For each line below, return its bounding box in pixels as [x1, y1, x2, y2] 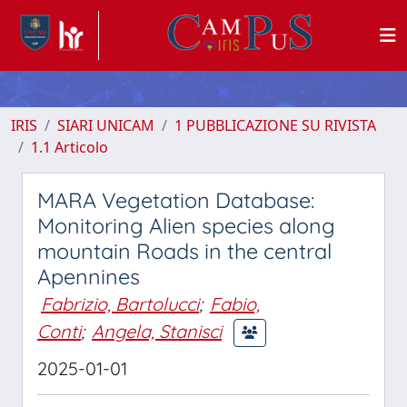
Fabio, [210, 293, 260, 315]
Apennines [37, 263, 140, 290]
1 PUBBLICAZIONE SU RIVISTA [174, 115, 376, 135]
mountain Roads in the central [37, 238, 332, 264]
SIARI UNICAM [57, 115, 154, 135]
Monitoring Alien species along [37, 213, 335, 239]
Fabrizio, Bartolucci [41, 293, 199, 315]
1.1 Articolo [31, 137, 108, 157]
